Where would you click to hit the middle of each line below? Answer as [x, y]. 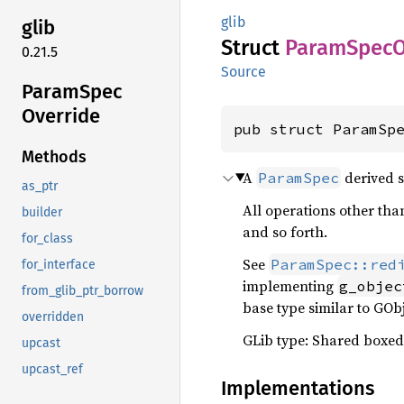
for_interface [59, 265]
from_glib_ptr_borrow [83, 291]
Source [243, 72]
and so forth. [285, 232]
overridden [53, 317]
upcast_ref [52, 370]
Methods [54, 157]
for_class [47, 239]
